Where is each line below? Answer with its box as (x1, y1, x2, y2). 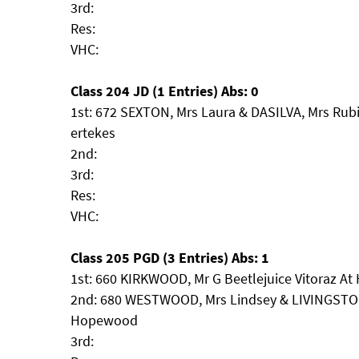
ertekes (71, 123, 115, 142)
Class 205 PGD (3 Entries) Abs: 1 (71, 248, 269, 267)
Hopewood (71, 311, 138, 329)
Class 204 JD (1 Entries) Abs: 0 (71, 82, 259, 100)
